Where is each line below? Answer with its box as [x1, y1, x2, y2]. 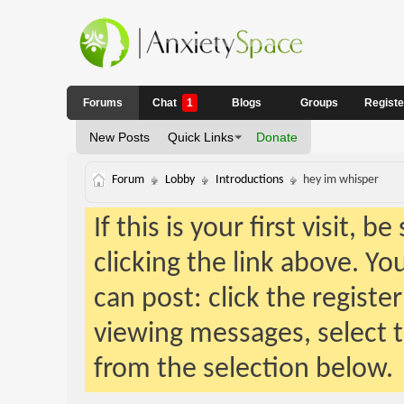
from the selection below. [93, 355, 393, 384]
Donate [255, 130, 298, 144]
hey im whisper [302, 173, 379, 187]
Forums [82, 96, 123, 109]
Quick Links [167, 130, 234, 144]
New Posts [88, 130, 150, 144]
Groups [299, 96, 338, 109]
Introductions [215, 173, 283, 187]
